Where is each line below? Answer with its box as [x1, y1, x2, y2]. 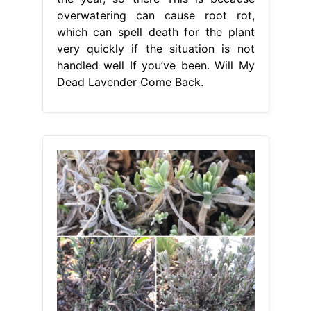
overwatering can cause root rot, [56, 8, 255, 22]
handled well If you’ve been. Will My [56, 58, 255, 72]
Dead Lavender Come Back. [56, 74, 203, 89]
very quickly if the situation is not [56, 41, 255, 56]
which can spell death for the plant [56, 24, 255, 39]
